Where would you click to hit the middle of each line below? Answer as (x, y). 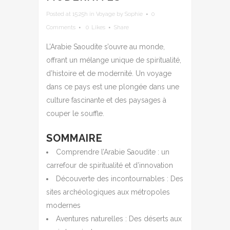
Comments (61, 27)
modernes (63, 205)
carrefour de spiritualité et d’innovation (110, 165)
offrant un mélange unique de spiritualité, (114, 60)
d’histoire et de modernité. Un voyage (109, 73)
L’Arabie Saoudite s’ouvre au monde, (106, 46)
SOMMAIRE (74, 138)
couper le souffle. (75, 113)
